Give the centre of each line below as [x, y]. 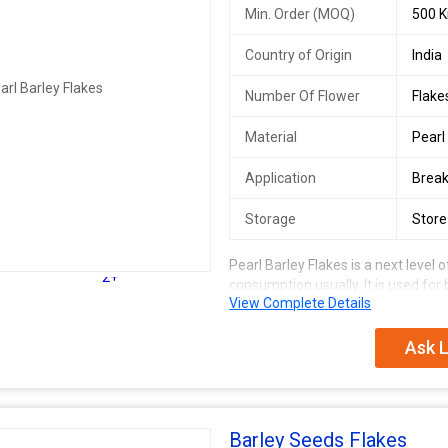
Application [281, 178]
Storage [271, 219]
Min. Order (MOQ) [300, 14]
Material [271, 137]
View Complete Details [300, 303]
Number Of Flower [303, 96]
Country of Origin [299, 55]
